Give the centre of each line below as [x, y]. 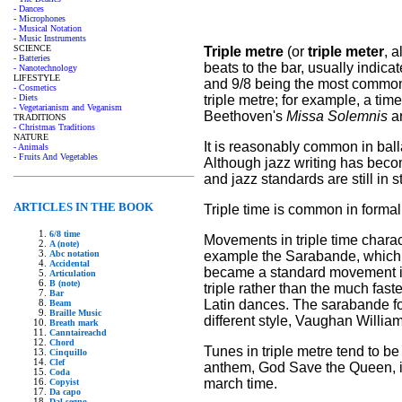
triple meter [346, 51]
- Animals [31, 147]
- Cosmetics [35, 87]
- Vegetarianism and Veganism [68, 107]
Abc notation [74, 253]
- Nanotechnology [45, 68]
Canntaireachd [78, 332]
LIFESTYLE [37, 78]
